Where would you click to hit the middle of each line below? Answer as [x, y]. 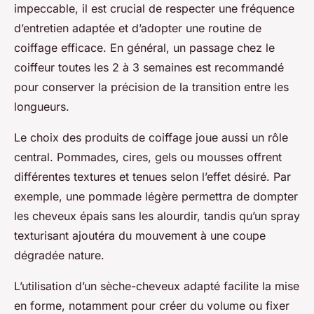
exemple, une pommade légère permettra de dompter [156, 197]
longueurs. [42, 107]
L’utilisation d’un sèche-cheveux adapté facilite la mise [157, 286]
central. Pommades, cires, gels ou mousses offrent [148, 157]
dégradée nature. [59, 255]
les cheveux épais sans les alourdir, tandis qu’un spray [157, 216]
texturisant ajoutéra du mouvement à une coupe [140, 236]
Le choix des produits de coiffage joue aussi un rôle [151, 138]
